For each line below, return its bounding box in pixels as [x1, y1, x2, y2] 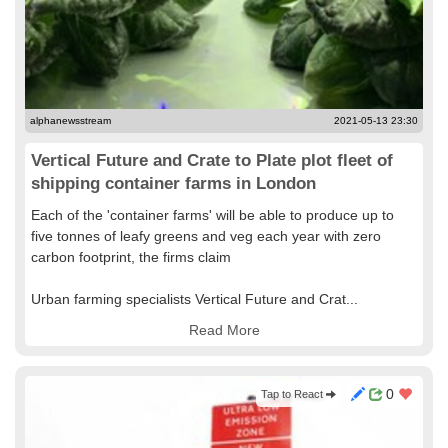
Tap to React [261, 388, 326, 400]
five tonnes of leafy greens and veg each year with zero [31, 228, 381, 244]
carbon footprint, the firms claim [31, 249, 231, 265]
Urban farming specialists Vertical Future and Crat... [31, 291, 358, 307]
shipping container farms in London [31, 174, 316, 193]
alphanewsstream [30, 115, 111, 126]
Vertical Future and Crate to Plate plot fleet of [31, 151, 393, 170]
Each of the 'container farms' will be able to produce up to [31, 207, 394, 223]
